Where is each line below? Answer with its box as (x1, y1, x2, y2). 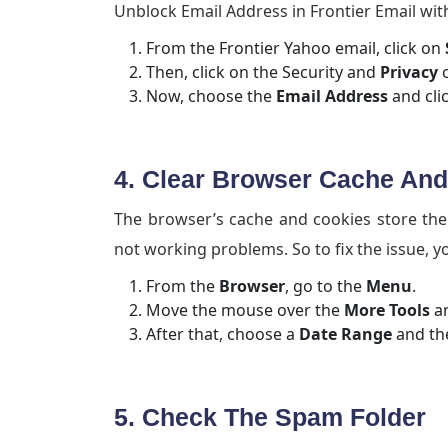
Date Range (299, 323, 392, 346)
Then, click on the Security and (146, 61, 380, 84)
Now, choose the (146, 85, 276, 108)
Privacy (380, 61, 438, 84)
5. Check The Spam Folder (114, 403, 426, 432)
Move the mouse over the (146, 299, 344, 322)
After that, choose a (146, 323, 299, 346)
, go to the (285, 275, 366, 298)
